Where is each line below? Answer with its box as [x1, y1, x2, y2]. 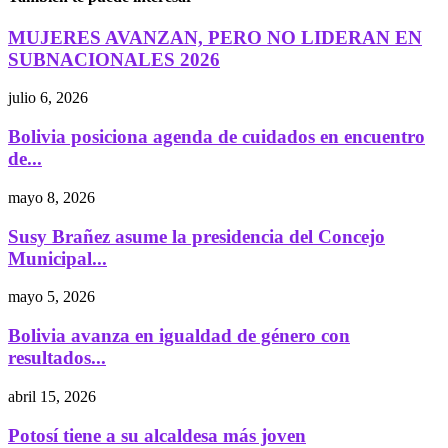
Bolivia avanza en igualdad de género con [8, 325, 350, 347]
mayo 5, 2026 [8, 288, 95, 306]
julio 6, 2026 [8, 89, 88, 107]
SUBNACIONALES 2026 [8, 48, 220, 70]
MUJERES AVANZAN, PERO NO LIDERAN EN [8, 26, 422, 48]
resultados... [8, 347, 106, 369]
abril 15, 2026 [8, 387, 96, 405]
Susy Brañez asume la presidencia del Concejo [8, 225, 385, 247]
